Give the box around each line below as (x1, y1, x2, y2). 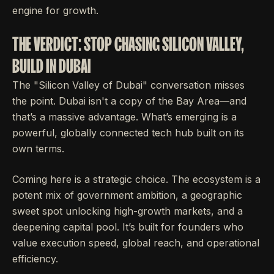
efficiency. (12, 252, 58, 265)
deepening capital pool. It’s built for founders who (12, 220, 243, 233)
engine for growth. (12, 4, 98, 17)
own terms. (12, 142, 64, 155)
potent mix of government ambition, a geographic (12, 188, 242, 201)
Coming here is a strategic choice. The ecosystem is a (12, 172, 261, 185)
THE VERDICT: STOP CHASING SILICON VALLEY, (12, 32, 244, 54)
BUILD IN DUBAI (12, 54, 91, 76)
